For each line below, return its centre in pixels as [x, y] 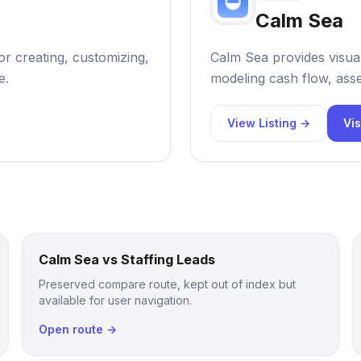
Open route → [77, 329]
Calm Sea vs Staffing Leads [127, 259]
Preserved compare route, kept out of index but [167, 284]
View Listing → [269, 123]
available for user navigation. [115, 300]
